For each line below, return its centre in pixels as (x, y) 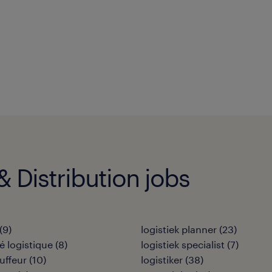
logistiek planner (179, 229)
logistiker (162, 260)
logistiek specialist (183, 244)
